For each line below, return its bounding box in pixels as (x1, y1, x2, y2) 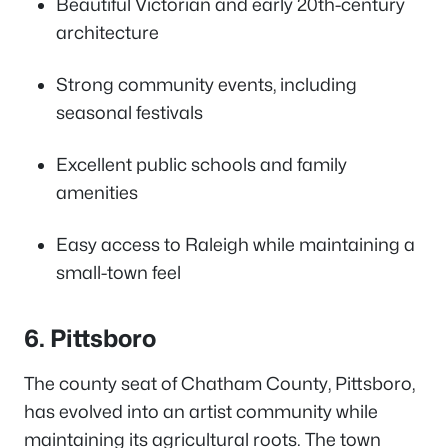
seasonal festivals (56, 102, 203, 124)
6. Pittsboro (24, 324, 156, 354)
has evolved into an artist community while (24, 401, 378, 423)
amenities (56, 182, 138, 204)
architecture (56, 22, 159, 44)
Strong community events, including (56, 74, 357, 96)
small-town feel (56, 262, 181, 284)
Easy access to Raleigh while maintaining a (56, 234, 415, 256)
